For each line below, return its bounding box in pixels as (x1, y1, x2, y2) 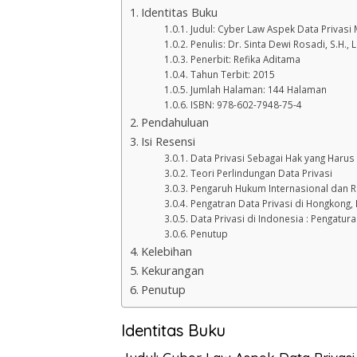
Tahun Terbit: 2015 (190, 69, 275, 81)
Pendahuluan (140, 115, 209, 131)
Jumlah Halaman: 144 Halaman (190, 84, 327, 96)
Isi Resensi (140, 134, 195, 150)
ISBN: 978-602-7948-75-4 (190, 99, 302, 112)
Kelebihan (140, 244, 192, 260)
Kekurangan (140, 263, 204, 279)
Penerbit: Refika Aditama (190, 53, 300, 66)
